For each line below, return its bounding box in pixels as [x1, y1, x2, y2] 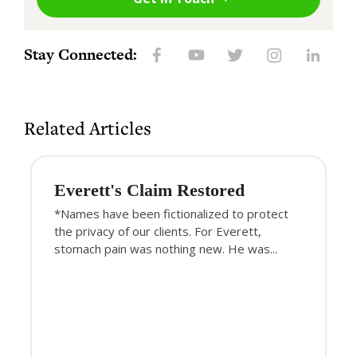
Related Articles [24, 115, 151, 139]
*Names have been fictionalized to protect [54, 205, 288, 222]
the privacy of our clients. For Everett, [54, 222, 261, 239]
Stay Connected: [24, 43, 137, 65]
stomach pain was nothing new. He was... [54, 240, 277, 257]
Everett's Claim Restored [54, 179, 245, 200]
